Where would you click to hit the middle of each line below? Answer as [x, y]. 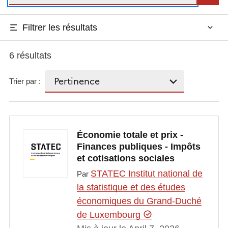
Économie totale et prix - [130, 135]
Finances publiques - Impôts [138, 147]
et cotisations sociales [125, 159]
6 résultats [30, 55]
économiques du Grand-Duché [139, 201]
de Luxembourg [110, 215]
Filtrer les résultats [60, 27]
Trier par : [25, 81]
